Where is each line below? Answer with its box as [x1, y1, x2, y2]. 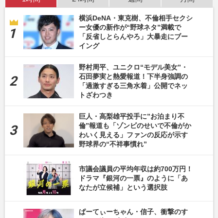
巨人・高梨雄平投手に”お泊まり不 [79, 112, 184, 121]
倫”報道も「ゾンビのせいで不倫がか [79, 122, 191, 130]
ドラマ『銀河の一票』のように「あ [79, 174, 188, 182]
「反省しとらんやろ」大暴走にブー [79, 33, 188, 41]
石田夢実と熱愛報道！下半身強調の [79, 73, 188, 81]
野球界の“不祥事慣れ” [79, 140, 147, 148]
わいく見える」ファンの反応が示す [79, 131, 188, 139]
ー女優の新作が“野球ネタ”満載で [79, 23, 181, 32]
